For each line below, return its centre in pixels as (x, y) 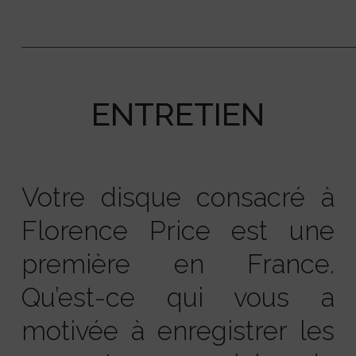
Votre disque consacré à (178, 198)
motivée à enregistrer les (178, 331)
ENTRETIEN (178, 114)
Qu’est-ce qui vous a (178, 298)
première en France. (178, 265)
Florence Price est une (178, 231)
